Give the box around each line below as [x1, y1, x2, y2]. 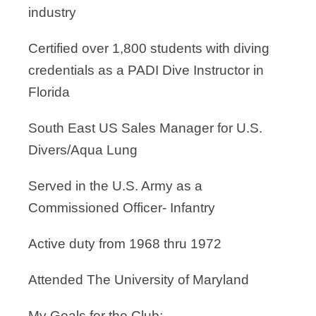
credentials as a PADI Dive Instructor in [28, 63, 264, 78]
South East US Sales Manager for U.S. [28, 121, 262, 135]
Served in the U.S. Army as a [28, 178, 202, 193]
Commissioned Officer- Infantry [28, 200, 215, 215]
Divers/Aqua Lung [28, 142, 138, 157]
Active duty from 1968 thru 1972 [28, 236, 221, 251]
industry [28, 5, 76, 20]
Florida [28, 85, 70, 99]
